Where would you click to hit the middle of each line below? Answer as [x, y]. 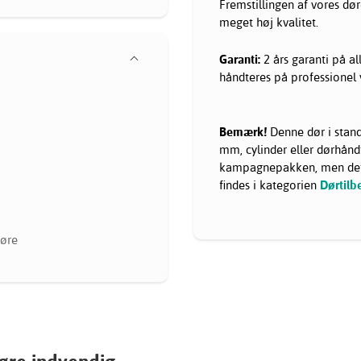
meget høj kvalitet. [269, 22]
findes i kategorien [270, 185]
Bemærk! [243, 131]
